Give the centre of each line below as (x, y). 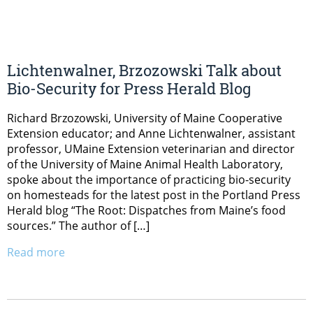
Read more (36, 253)
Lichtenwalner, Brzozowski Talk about (144, 71)
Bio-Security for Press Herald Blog (129, 89)
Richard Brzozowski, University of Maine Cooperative (145, 118)
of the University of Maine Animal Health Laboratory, (145, 165)
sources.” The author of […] (78, 226)
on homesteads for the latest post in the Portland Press (154, 195)
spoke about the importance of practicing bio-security (149, 180)
